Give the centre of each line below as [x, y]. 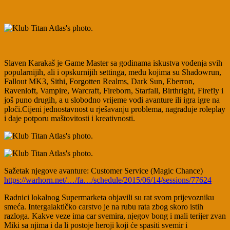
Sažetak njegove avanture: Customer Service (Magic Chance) [103, 171]
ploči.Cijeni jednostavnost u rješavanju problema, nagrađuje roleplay [115, 109]
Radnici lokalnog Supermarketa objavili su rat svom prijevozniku [109, 198]
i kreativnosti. [113, 119]
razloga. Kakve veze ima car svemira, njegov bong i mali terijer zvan [115, 216]
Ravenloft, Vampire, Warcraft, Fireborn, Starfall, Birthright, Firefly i [114, 91]
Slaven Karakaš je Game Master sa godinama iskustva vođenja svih [113, 63]
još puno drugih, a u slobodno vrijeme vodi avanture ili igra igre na [112, 100]
